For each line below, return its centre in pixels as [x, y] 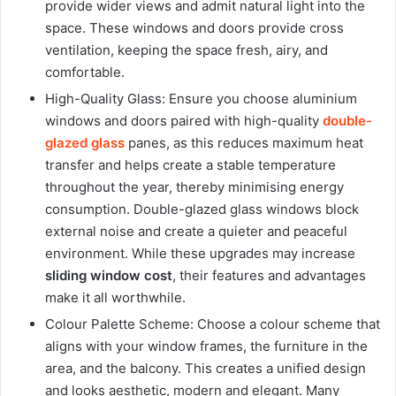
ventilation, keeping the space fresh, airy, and [187, 50]
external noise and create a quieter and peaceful [196, 231]
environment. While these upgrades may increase [200, 253]
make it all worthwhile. [117, 297]
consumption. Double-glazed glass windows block [202, 209]
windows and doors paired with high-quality [182, 121]
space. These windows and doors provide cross [194, 28]
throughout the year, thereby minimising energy [194, 187]
